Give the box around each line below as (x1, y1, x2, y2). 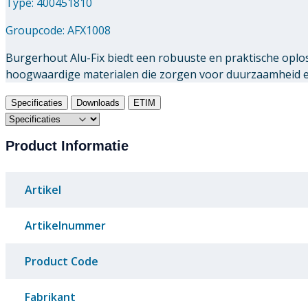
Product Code (25, 254, 98, 269)
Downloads (76, 97, 120, 108)
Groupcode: (5, 22, 67, 38)
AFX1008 (67, 22, 111, 38)
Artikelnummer (25, 218, 106, 234)
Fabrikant (25, 289, 76, 305)
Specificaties (11, 97, 63, 108)
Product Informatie (5, 138, 129, 154)
